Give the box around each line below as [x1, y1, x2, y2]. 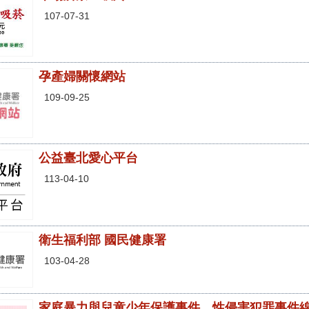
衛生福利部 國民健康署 [39, 232, 166, 247]
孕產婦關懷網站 [39, 70, 126, 84]
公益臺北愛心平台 [39, 151, 138, 166]
